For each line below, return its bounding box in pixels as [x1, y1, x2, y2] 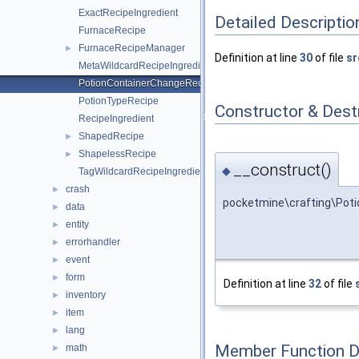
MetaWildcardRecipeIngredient [79, 60, 214, 71]
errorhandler [66, 236, 120, 248]
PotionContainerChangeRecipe [79, 78, 216, 89]
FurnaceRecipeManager [79, 42, 185, 54]
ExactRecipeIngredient [79, 7, 178, 18]
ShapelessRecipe [79, 148, 156, 159]
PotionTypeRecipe [79, 95, 159, 107]
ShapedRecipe [79, 131, 144, 142]
